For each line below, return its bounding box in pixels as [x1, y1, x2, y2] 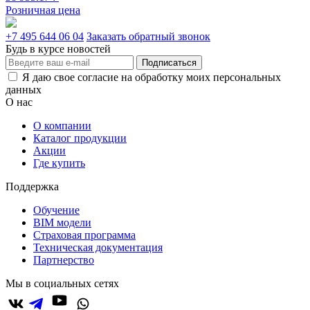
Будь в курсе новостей [6, 43, 111, 55]
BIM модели [33, 217, 91, 229]
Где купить [33, 157, 85, 170]
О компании [33, 120, 91, 132]
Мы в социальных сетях [6, 277, 119, 290]
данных [6, 84, 42, 96]
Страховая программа [33, 229, 136, 241]
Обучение [33, 204, 80, 217]
